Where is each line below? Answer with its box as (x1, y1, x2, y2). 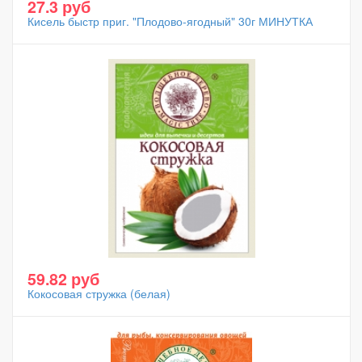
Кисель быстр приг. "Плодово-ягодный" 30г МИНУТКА (27, 13, 313, 29)
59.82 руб (27, 267, 99, 290)
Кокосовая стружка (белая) (27, 285, 170, 301)
